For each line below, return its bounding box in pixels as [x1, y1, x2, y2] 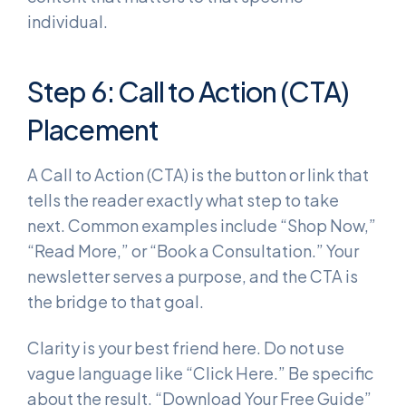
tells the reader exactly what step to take [27, 188, 339, 210]
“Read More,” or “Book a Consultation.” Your [27, 239, 359, 261]
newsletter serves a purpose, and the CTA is [27, 265, 358, 286]
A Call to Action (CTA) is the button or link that [27, 163, 369, 185]
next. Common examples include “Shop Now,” [27, 214, 376, 236]
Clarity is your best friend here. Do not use [27, 337, 344, 359]
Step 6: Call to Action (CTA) [27, 73, 349, 109]
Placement [27, 111, 159, 147]
